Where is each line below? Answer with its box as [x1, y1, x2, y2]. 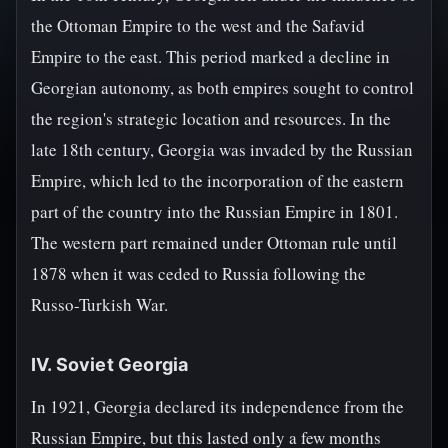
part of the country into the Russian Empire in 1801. [31, 200, 398, 223]
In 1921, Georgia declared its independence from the [31, 395, 404, 418]
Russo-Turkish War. [31, 293, 168, 316]
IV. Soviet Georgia [31, 354, 189, 375]
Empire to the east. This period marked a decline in [31, 45, 390, 68]
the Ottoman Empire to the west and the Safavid [31, 14, 365, 37]
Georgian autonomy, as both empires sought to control [31, 76, 414, 99]
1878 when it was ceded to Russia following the [31, 262, 366, 285]
